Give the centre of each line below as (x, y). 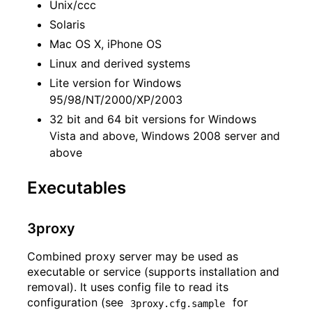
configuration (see (77, 303)
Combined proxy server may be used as (133, 257)
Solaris (67, 25)
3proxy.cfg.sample (178, 303)
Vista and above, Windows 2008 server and (165, 136)
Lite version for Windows (115, 83)
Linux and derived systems (120, 64)
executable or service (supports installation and (153, 272)
